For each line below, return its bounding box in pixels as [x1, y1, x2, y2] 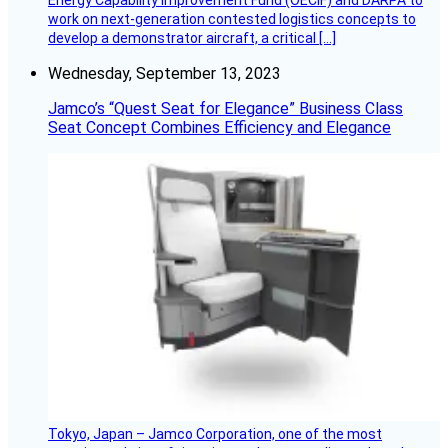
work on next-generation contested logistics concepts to [48, 11, 416, 28]
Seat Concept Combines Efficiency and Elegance [48, 118, 391, 138]
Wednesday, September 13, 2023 [48, 64, 281, 84]
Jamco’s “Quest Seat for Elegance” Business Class [48, 99, 403, 119]
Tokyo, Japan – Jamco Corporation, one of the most [48, 425, 382, 442]
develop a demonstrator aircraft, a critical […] [48, 30, 336, 47]
